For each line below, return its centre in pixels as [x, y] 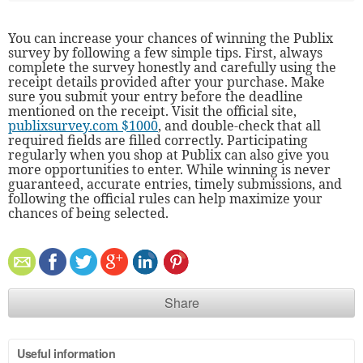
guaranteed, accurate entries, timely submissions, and [175, 184]
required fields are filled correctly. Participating [158, 140]
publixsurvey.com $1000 [83, 125]
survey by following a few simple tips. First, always [165, 52]
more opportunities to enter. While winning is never [169, 169]
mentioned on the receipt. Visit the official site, [152, 111]
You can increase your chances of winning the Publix [171, 38]
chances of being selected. [88, 213]
